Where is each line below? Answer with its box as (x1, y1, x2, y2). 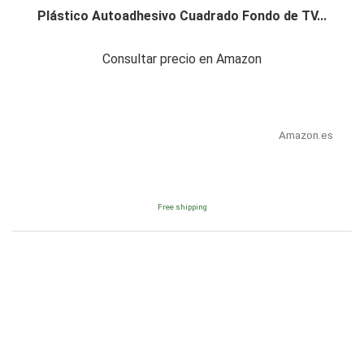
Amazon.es (278, 128, 333, 141)
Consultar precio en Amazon (102, 50, 262, 67)
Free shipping (157, 201, 207, 211)
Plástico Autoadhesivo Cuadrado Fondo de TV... (37, 7, 327, 24)
